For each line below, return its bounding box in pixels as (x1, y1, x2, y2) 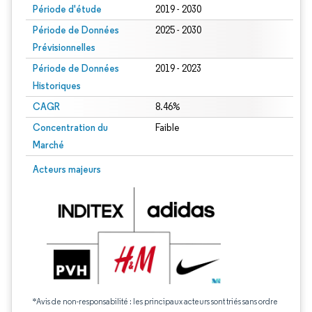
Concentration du (33, 121, 108, 134)
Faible (155, 122, 179, 134)
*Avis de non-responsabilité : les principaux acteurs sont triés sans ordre (33, 296, 278, 306)
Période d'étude (33, 3, 102, 15)
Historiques (33, 79, 81, 92)
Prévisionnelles (33, 41, 95, 54)
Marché (33, 139, 64, 151)
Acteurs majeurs (33, 163, 101, 175)
